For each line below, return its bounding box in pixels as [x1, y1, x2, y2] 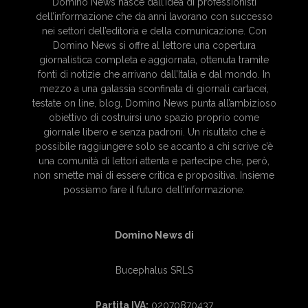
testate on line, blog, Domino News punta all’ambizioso [32, 98, 276, 109]
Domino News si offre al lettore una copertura [52, 40, 256, 52]
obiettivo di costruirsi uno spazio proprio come [49, 112, 259, 124]
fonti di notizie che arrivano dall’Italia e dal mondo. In [38, 69, 270, 80]
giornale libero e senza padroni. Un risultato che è [43, 126, 265, 138]
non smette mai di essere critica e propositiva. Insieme [34, 170, 274, 181]
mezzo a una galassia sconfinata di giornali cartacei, [39, 83, 269, 95]
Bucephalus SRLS [115, 265, 193, 276]
